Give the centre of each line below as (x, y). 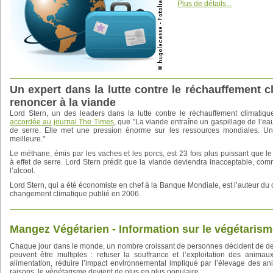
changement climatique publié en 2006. (75, 194)
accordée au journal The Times (62, 122)
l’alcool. (23, 171)
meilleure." (27, 139)
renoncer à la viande (63, 102)
